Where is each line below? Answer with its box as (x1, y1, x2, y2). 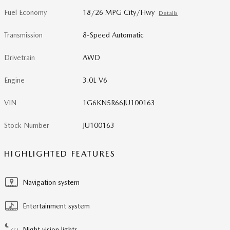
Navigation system (23, 178, 80, 186)
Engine (4, 76, 25, 84)
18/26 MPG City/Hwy (83, 8, 155, 16)
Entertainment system (23, 202, 90, 210)
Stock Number (4, 121, 49, 129)
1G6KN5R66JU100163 (83, 99, 156, 107)
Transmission (4, 31, 43, 39)
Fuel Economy (4, 8, 47, 16)
